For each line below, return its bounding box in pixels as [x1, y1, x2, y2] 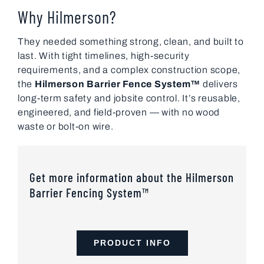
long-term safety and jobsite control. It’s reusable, [17, 93, 240, 104]
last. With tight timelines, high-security [17, 51, 190, 61]
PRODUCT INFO [93, 237, 171, 247]
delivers [200, 79, 238, 90]
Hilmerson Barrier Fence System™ [34, 79, 201, 90]
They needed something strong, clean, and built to [17, 37, 244, 47]
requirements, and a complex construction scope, [17, 65, 241, 75]
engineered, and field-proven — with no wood [17, 107, 220, 118]
